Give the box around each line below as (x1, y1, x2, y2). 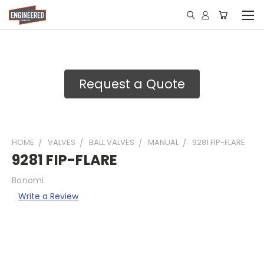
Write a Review (18, 190, 78, 202)
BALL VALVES (89, 137, 134, 148)
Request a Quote (79, 75, 185, 93)
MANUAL (148, 137, 179, 148)
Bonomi (12, 174, 44, 186)
